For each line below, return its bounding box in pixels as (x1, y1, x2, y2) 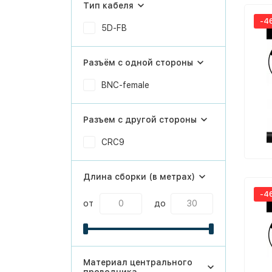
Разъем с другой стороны (83, 115, 197, 124)
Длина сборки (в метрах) (83, 172, 195, 182)
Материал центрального (83, 257, 192, 267)
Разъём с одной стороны (83, 58, 193, 67)
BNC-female (101, 80, 149, 90)
